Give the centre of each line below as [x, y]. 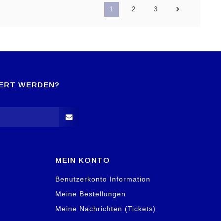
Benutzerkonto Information [103, 179]
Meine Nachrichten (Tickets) [106, 208]
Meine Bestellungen [91, 194]
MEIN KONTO [83, 160]
